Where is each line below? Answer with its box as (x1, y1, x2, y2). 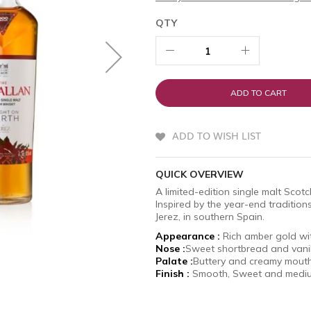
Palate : (155, 255, 193, 268)
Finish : (155, 267, 190, 280)
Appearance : (155, 230, 220, 243)
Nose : (155, 242, 185, 255)
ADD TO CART (230, 87, 287, 98)
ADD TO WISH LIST (172, 128, 261, 142)
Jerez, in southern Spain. (155, 210, 264, 224)
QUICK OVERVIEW (155, 168, 244, 181)
